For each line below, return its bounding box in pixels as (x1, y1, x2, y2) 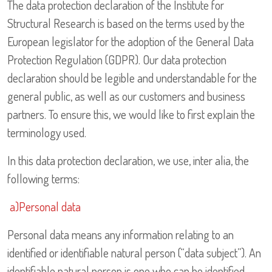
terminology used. (7, 124, 86, 141)
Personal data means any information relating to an (7, 226, 234, 243)
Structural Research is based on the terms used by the (7, 15, 245, 32)
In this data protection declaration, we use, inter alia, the (7, 152, 249, 169)
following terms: (7, 171, 80, 187)
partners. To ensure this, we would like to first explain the (7, 106, 255, 123)
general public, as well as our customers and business (7, 88, 245, 104)
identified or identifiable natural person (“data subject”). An (7, 245, 261, 261)
